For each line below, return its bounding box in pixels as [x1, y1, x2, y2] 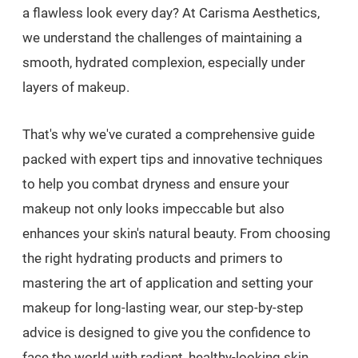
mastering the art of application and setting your [22, 274, 313, 291]
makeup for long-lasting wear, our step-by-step [22, 299, 304, 316]
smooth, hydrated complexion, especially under [22, 54, 305, 70]
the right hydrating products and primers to [22, 249, 283, 266]
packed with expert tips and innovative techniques [22, 150, 323, 167]
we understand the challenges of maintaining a [22, 29, 302, 46]
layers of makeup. [22, 78, 129, 95]
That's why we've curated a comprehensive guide [22, 125, 315, 142]
